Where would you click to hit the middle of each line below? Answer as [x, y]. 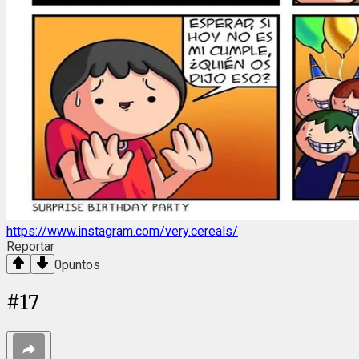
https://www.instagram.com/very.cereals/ [122, 231]
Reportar [30, 246]
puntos [81, 264]
